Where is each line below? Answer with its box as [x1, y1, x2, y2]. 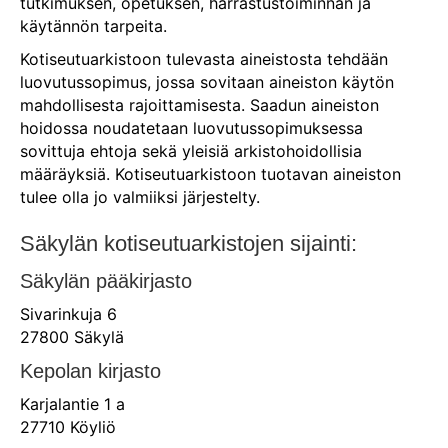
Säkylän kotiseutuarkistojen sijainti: [20, 230, 357, 256]
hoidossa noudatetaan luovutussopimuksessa [20, 117, 363, 138]
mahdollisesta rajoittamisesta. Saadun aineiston [20, 94, 379, 115]
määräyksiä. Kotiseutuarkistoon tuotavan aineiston [20, 163, 401, 184]
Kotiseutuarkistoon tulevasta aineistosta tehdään [20, 48, 388, 69]
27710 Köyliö [20, 416, 116, 437]
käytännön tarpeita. [20, 15, 167, 36]
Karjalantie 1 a [20, 393, 125, 414]
